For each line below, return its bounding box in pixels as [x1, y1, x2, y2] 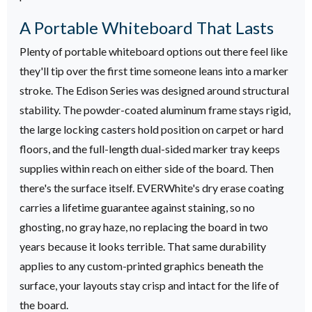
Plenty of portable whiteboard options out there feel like [19, 45, 288, 58]
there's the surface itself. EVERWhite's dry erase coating [19, 181, 284, 195]
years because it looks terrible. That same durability [19, 240, 266, 253]
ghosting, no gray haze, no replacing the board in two [19, 220, 268, 234]
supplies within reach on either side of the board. [19, 162, 247, 175]
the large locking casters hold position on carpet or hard [19, 123, 283, 136]
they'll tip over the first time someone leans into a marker [19, 64, 288, 78]
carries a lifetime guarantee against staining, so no [19, 201, 255, 214]
